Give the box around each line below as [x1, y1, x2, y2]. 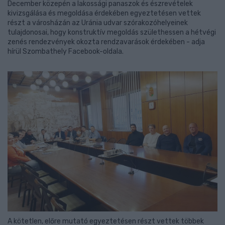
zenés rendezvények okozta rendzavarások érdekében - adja [8, 38, 205, 46]
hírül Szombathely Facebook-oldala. [8, 47, 124, 56]
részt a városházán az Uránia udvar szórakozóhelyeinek [8, 19, 188, 27]
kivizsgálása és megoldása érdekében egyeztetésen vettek [8, 9, 201, 18]
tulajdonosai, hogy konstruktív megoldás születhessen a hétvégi [8, 28, 216, 37]
